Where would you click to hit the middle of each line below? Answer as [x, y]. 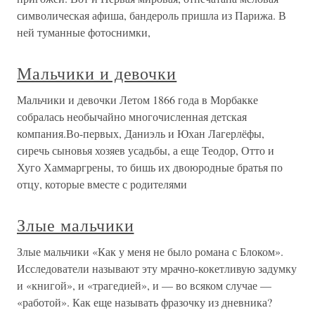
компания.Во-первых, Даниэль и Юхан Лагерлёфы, [141, 134]
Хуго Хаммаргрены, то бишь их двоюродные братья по [150, 167]
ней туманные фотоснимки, [84, 32]
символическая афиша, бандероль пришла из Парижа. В [152, 15]
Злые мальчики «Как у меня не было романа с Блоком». [150, 252]
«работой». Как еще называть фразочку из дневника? [144, 302]
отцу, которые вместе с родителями [102, 184]
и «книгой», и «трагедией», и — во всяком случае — [144, 285]
